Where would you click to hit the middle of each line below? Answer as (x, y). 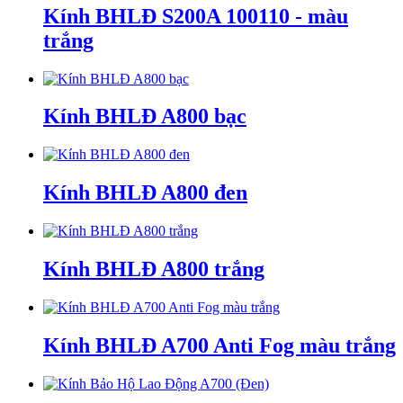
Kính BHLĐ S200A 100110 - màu (196, 16)
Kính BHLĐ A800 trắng (154, 269)
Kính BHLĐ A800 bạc (145, 116)
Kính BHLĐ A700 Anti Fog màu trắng (219, 345)
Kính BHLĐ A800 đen (145, 193)
